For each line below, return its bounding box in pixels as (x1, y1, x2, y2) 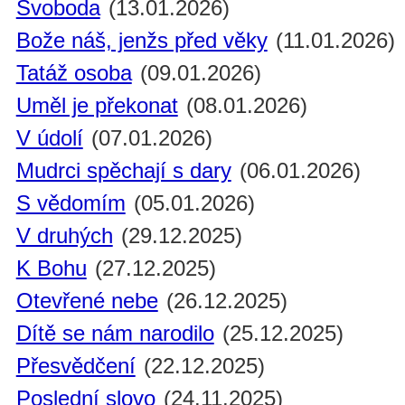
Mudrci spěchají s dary (15, 158, 231, 184)
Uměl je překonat (15, 93, 178, 118)
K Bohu (15, 256, 87, 281)
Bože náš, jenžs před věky (15, 28, 268, 53)
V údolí (15, 126, 83, 151)
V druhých (15, 223, 113, 249)
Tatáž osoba (15, 61, 132, 86)
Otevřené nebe (15, 288, 158, 314)
